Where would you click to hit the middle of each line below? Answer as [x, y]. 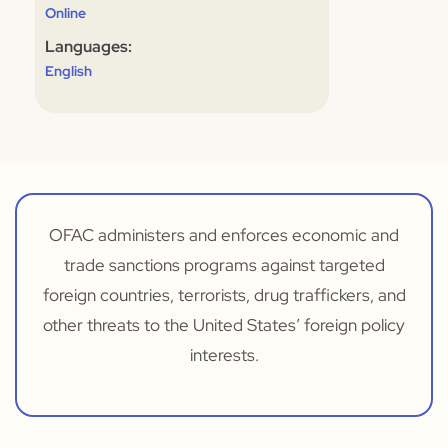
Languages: [88, 46]
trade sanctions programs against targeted [224, 265]
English [68, 71]
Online [65, 13]
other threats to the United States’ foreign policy [224, 325]
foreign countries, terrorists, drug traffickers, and [224, 295]
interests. [224, 355]
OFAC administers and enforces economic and [224, 235]
